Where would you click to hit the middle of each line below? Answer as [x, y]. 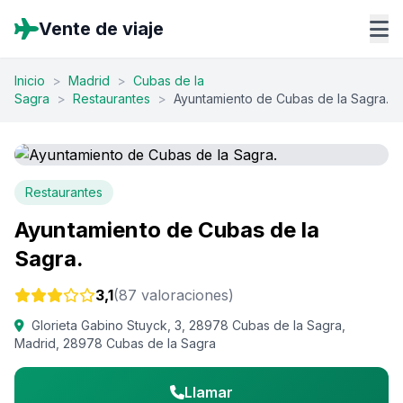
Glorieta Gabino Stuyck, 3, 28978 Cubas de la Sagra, [188, 325]
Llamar [209, 392]
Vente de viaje [101, 29]
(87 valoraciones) [174, 295]
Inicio [30, 81]
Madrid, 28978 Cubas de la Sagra [115, 343]
